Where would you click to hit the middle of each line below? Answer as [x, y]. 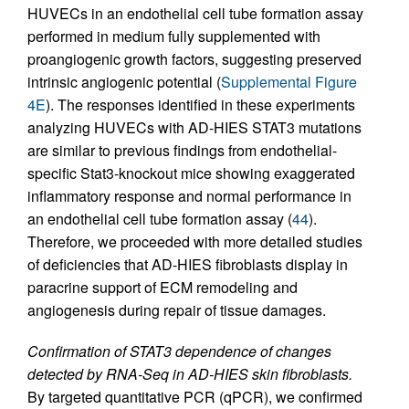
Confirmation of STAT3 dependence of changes [179, 351]
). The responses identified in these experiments [200, 104]
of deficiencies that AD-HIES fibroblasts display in [188, 264]
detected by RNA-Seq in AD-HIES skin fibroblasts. [190, 373]
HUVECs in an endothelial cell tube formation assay [195, 13]
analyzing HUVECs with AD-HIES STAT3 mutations [194, 127]
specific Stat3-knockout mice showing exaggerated [191, 173]
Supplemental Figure [289, 81]
